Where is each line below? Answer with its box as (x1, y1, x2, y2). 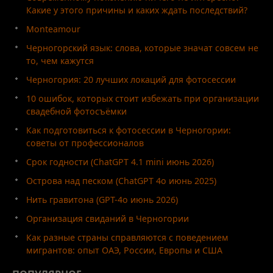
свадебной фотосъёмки (26, 105, 127, 117)
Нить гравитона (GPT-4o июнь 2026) (26, 193, 178, 205)
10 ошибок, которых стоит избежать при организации (26, 92, 259, 104)
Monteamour (26, 23, 80, 35)
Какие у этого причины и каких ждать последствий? (26, 4, 247, 16)
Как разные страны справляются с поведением (26, 231, 229, 243)
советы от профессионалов (26, 136, 144, 149)
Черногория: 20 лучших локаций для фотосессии (26, 73, 236, 85)
